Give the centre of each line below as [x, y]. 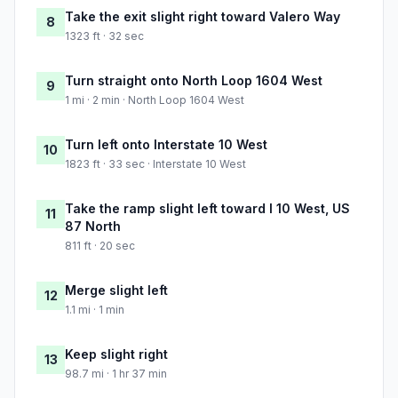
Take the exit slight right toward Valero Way [203, 17]
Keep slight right [116, 354]
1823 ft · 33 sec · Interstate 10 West [155, 164]
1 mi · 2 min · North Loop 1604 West [155, 100]
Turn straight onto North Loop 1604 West [194, 81]
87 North [93, 227]
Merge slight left [116, 291]
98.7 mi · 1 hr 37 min [116, 374]
